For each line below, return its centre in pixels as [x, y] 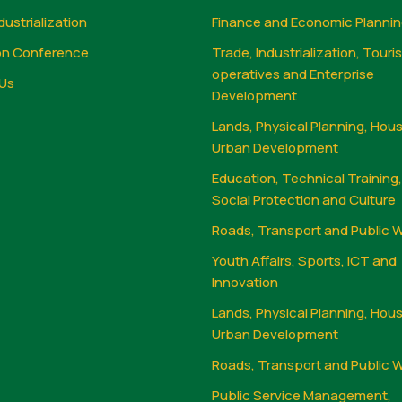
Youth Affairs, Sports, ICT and [304, 260]
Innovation [245, 282]
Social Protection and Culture [304, 199]
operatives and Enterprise [293, 74]
